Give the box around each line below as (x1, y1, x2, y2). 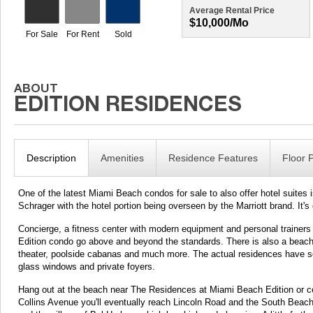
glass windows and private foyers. (18, 261, 156, 272)
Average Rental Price (189, 6, 275, 15)
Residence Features (168, 152, 259, 163)
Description (27, 152, 77, 163)
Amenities (101, 152, 145, 163)
